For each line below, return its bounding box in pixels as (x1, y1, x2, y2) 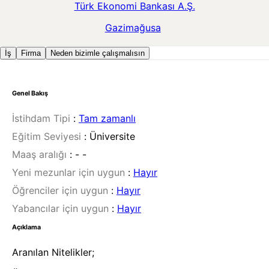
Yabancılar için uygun (12, 202, 109, 215)
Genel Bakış (12, 89, 48, 98)
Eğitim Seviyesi (12, 130, 81, 143)
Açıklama (12, 223, 41, 232)
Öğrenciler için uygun (12, 184, 108, 197)
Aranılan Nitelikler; (12, 246, 94, 259)
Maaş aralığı (12, 148, 67, 161)
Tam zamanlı (79, 112, 136, 125)
